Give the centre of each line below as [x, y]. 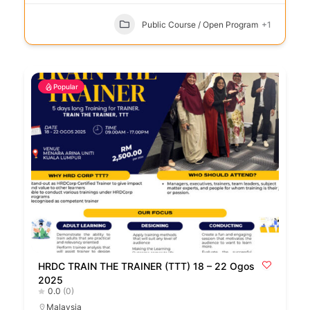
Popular [66, 87]
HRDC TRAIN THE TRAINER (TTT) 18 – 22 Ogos [146, 266]
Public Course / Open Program [200, 24]
